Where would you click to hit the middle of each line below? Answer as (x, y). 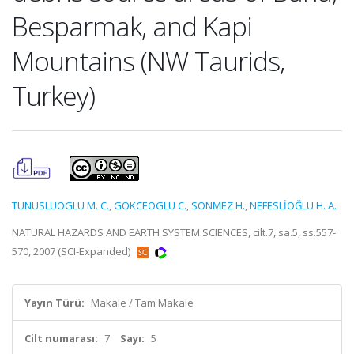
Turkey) (53, 96)
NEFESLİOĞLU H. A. (293, 205)
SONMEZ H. (218, 205)
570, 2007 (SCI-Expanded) (72, 251)
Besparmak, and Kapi (132, 26)
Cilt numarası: (61, 338)
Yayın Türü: (55, 303)
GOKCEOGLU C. (150, 205)
